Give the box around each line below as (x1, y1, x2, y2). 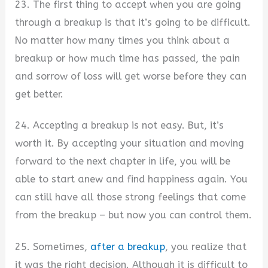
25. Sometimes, (15, 241, 91, 252)
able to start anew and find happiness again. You (15, 173, 248, 185)
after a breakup (90, 241, 166, 252)
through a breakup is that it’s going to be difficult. (15, 16, 251, 28)
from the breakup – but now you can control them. (15, 209, 252, 221)
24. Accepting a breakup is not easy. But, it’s (15, 120, 224, 132)
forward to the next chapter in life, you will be (15, 156, 231, 167)
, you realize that (165, 241, 247, 252)
